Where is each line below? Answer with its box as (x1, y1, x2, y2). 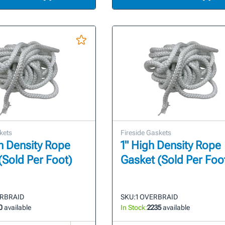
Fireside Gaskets (120, 129, 171, 137)
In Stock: (120, 203, 147, 212)
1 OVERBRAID (135, 193, 178, 201)
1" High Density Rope (120, 139, 221, 153)
